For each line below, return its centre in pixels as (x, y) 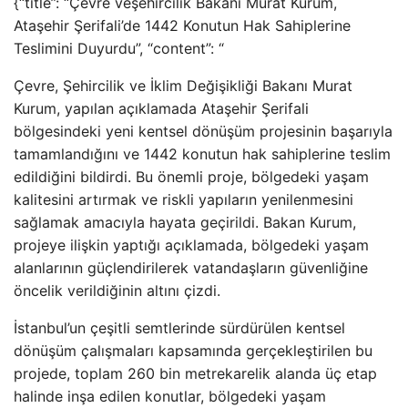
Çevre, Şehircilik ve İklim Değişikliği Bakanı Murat (183, 86)
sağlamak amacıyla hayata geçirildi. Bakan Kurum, (185, 222)
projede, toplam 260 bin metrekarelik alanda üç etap (195, 373)
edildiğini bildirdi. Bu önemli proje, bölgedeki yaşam (191, 177)
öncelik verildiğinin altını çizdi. (117, 291)
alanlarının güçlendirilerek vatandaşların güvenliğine (191, 268)
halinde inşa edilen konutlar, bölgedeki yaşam (170, 396)
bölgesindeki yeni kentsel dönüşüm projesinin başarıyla (203, 131)
